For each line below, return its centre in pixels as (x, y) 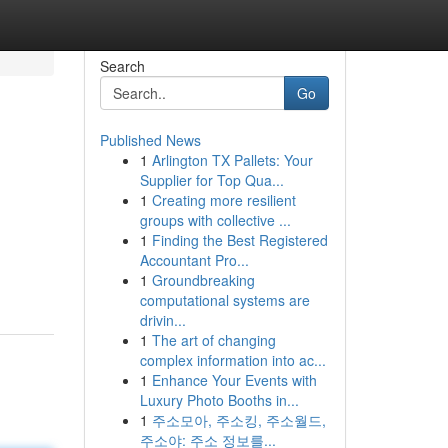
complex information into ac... (232, 360)
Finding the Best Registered (239, 240)
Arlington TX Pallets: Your (232, 160)
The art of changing (213, 340)
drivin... (162, 320)
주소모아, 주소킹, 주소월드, (238, 420)
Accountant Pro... (194, 260)
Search (122, 66)
